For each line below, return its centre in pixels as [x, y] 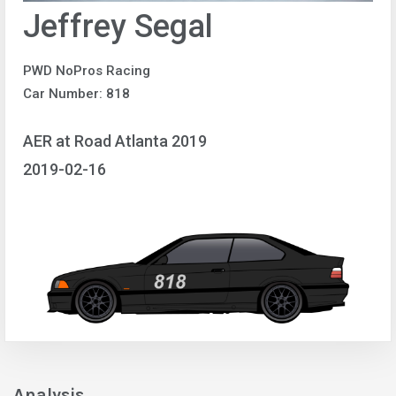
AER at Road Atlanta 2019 [115, 141]
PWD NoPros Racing [87, 71]
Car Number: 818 [76, 94]
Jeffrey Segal [118, 27]
